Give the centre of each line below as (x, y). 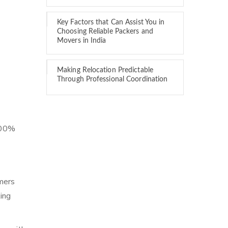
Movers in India (82, 41)
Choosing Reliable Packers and (105, 32)
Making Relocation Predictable (105, 70)
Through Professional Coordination (112, 79)
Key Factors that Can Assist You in (111, 22)
